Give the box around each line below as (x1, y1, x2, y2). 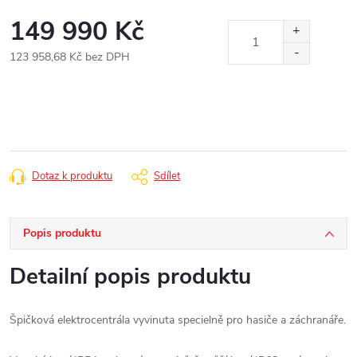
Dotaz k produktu (32, 169, 112, 183)
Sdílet (154, 169, 180, 183)
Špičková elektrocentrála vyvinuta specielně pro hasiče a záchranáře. (10, 312, 346, 328)
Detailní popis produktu (10, 261, 251, 292)
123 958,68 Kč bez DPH (10, 49, 130, 65)
